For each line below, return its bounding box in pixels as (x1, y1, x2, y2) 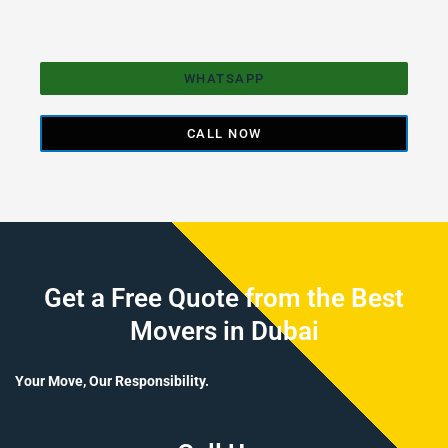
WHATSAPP (183, 70, 265, 86)
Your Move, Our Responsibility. (15, 372, 209, 389)
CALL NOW (186, 125, 262, 141)
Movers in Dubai (129, 315, 319, 346)
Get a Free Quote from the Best (44, 282, 404, 313)
